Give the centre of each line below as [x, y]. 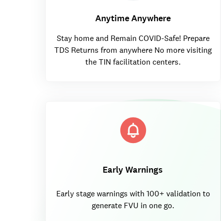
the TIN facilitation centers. [133, 62]
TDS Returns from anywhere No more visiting [133, 50]
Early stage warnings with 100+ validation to [133, 194]
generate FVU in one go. [133, 206]
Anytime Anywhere [133, 18]
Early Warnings [133, 170]
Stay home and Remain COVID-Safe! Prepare [133, 38]
